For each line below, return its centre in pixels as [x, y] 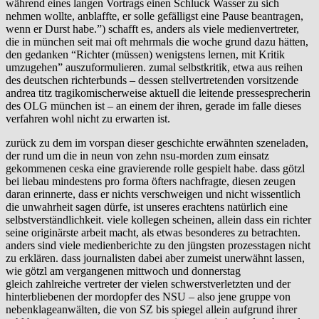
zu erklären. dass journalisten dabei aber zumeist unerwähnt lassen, [155, 258]
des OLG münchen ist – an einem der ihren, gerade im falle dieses [153, 105]
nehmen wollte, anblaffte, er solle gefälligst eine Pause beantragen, [155, 16]
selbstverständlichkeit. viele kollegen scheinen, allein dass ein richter [158, 219]
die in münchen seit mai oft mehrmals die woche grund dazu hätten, [157, 41]
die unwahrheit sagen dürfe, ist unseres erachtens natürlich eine [147, 206]
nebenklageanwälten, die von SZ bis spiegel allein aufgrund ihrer [151, 309]
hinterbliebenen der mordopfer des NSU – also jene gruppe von [148, 296]
